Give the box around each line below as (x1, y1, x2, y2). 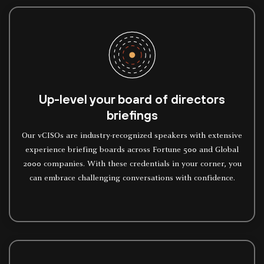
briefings (106, 108, 158, 122)
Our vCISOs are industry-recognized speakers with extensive (22, 132, 242, 140)
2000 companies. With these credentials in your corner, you (22, 160, 242, 169)
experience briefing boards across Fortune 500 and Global (25, 146, 239, 154)
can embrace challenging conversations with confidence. (29, 174, 235, 183)
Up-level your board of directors (39, 92, 225, 106)
